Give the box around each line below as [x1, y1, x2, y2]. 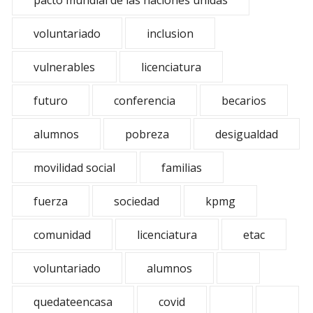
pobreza [125, 126, 169, 142]
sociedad [114, 194, 159, 209]
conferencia [114, 93, 175, 108]
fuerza [34, 194, 68, 209]
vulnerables [34, 59, 95, 75]
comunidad [34, 227, 91, 242]
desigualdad [215, 126, 278, 142]
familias [161, 160, 202, 175]
